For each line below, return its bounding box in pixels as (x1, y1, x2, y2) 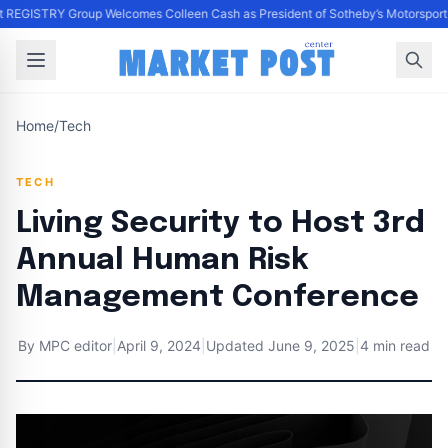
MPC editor (39, 337, 112, 354)
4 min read (360, 337, 430, 354)
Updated (206, 337, 268, 354)
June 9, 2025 (268, 337, 355, 354)
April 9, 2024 (117, 337, 201, 354)
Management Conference (16, 282, 419, 313)
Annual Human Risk (16, 245, 309, 276)
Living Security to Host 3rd (16, 208, 425, 239)
